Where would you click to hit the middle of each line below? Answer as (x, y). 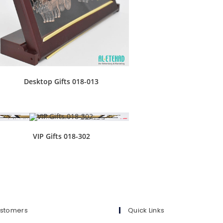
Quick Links (146, 211)
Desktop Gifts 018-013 (61, 81)
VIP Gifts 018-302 (61, 136)
